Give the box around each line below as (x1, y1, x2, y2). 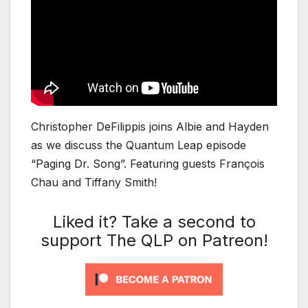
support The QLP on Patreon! (40, 230, 268, 250)
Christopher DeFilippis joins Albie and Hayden (31, 119, 269, 133)
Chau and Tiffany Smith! (31, 175, 157, 189)
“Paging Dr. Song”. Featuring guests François (31, 156, 265, 170)
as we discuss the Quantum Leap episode (31, 137, 246, 152)
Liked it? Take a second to (52, 211, 256, 232)
